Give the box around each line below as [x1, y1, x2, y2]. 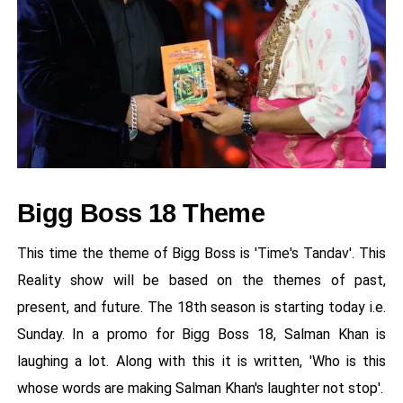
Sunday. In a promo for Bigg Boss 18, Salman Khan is [16, 326, 387, 344]
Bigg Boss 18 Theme [16, 199, 265, 228]
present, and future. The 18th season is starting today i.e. [16, 299, 387, 317]
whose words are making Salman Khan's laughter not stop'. [16, 380, 383, 398]
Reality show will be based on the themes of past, [16, 272, 387, 290]
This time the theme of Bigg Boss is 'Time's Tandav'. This [16, 245, 387, 263]
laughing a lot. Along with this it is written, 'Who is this [16, 353, 387, 371]
